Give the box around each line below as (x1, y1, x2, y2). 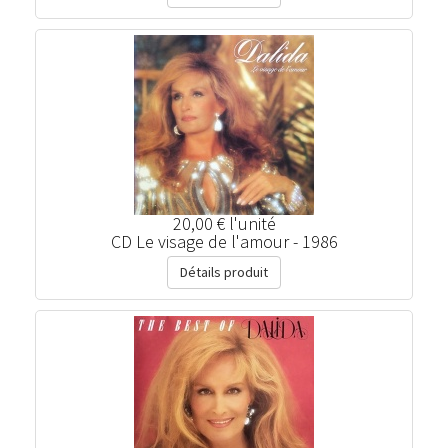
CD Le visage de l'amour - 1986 (110, 230, 338, 253)
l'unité (228, 212, 276, 235)
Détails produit (180, 263, 268, 281)
